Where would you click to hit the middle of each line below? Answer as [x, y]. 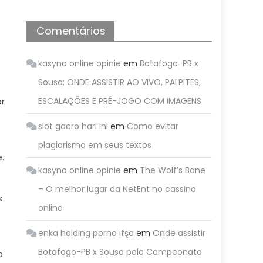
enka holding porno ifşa [86, 233]
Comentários [71, 31]
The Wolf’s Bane [173, 170]
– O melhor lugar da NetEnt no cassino [117, 189]
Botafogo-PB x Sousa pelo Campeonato [120, 252]
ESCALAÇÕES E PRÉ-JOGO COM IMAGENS [120, 101]
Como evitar [153, 126]
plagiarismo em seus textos [95, 145]
